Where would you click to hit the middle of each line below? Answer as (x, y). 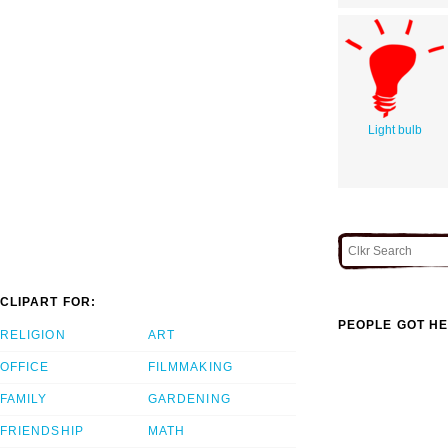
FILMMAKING (190, 367)
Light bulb (394, 129)
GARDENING (189, 399)
